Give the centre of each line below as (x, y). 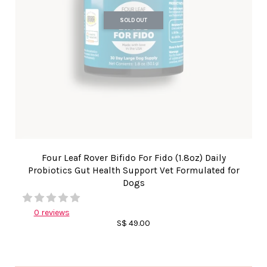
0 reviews (52, 212)
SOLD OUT (133, 20)
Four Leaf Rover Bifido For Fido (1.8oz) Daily (133, 158)
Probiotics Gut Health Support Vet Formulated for (133, 170)
